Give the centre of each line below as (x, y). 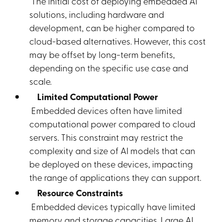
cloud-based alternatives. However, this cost (118, 41)
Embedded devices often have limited (106, 110)
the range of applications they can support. (115, 177)
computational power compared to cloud (112, 123)
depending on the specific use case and (109, 67)
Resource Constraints (79, 193)
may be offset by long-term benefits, (102, 54)
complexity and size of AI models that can (112, 150)
